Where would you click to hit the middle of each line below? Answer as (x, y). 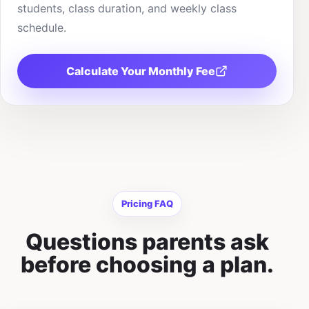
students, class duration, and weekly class (127, 8)
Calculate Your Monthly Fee (141, 71)
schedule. (42, 28)
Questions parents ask (147, 242)
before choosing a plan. (147, 265)
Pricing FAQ (147, 203)
